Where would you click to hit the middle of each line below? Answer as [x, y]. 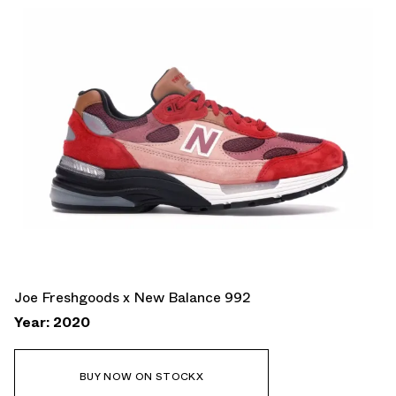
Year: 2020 [52, 322]
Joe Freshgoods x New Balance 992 [133, 297]
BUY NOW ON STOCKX [141, 376]
